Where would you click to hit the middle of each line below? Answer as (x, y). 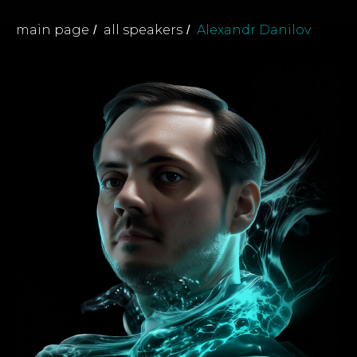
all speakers (143, 30)
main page (53, 30)
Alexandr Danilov (254, 30)
